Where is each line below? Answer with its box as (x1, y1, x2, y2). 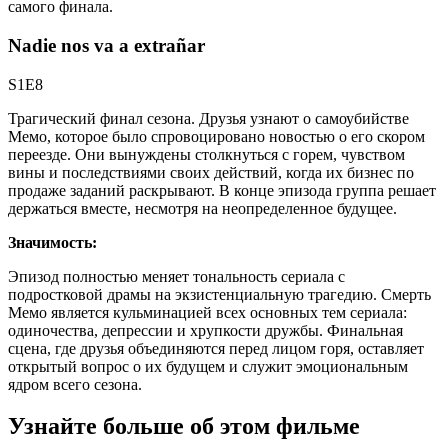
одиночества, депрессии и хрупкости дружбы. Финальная (8, 321, 403, 339)
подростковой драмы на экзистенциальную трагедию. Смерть (8, 285, 431, 303)
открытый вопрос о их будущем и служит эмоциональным (8, 357, 408, 375)
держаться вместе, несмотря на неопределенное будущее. (8, 199, 397, 217)
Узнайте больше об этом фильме (8, 413, 360, 440)
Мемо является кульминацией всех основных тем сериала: (8, 303, 407, 321)
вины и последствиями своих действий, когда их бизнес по (8, 163, 414, 181)
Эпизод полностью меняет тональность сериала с (8, 267, 345, 285)
